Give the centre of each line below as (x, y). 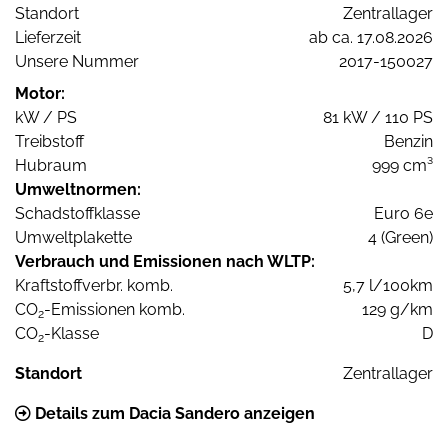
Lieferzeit (48, 38)
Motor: (40, 94)
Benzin (408, 142)
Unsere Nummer (77, 62)
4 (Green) (400, 238)
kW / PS (46, 118)
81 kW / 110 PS (378, 118)
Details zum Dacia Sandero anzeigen (173, 414)
